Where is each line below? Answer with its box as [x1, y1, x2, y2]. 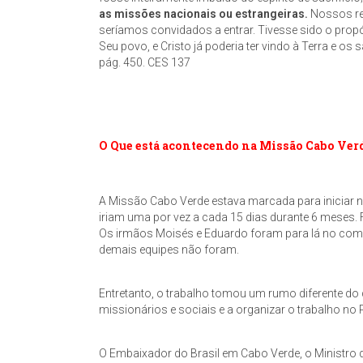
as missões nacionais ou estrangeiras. [99, 7, 308, 20]
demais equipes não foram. [99, 243, 239, 256]
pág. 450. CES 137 [99, 56, 190, 69]
